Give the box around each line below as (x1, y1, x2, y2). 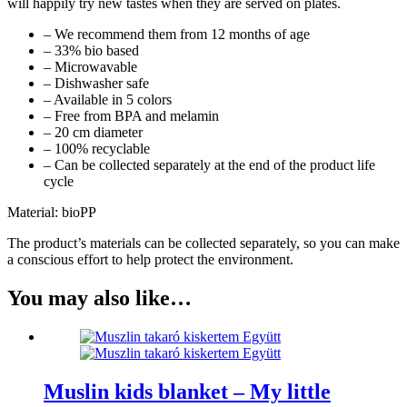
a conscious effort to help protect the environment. (7, 251, 293, 267)
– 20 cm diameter (44, 124, 143, 140)
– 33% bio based (44, 42, 139, 58)
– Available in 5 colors (44, 91, 172, 107)
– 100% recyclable (44, 140, 150, 156)
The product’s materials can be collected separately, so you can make (7, 234, 400, 251)
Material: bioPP (7, 203, 96, 220)
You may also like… (7, 285, 192, 310)
